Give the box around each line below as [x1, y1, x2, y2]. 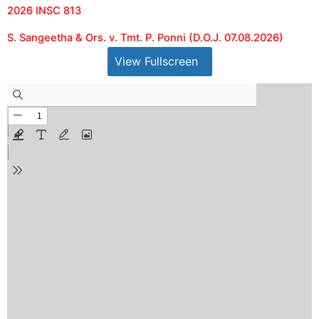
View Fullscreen [114, 54, 198, 69]
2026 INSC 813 [7, 4, 81, 18]
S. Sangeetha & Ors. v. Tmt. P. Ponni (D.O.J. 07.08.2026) [7, 31, 283, 45]
